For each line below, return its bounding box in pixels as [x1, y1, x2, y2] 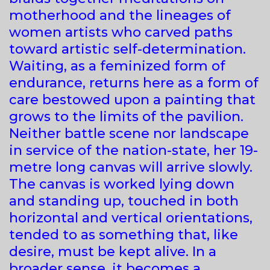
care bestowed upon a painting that [9, 91, 256, 108]
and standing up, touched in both [9, 192, 239, 209]
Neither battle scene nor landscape [9, 125, 249, 142]
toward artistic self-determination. [9, 40, 246, 57]
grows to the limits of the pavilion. [9, 108, 243, 125]
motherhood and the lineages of [9, 7, 231, 24]
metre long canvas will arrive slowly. [9, 159, 253, 175]
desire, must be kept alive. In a [9, 243, 216, 260]
